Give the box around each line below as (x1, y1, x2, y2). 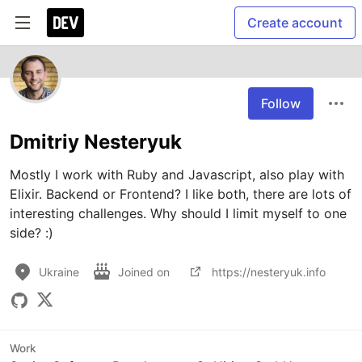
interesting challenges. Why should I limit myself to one (10, 205, 347, 221)
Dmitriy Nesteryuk (10, 130, 182, 154)
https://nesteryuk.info (212, 264, 326, 279)
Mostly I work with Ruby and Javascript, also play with (10, 166, 344, 183)
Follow (261, 95, 301, 112)
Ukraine (39, 264, 79, 279)
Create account (247, 15, 343, 31)
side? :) (10, 225, 53, 241)
